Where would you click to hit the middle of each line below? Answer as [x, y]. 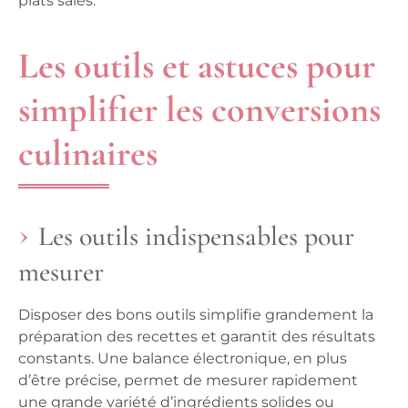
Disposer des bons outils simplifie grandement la [196, 315]
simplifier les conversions [199, 110]
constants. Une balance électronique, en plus [183, 359]
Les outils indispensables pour [196, 237]
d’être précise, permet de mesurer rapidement [188, 381]
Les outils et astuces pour [197, 66]
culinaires [88, 153]
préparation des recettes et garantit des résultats [197, 337]
